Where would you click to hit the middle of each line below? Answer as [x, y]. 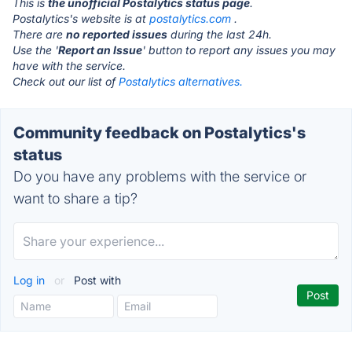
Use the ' [35, 50]
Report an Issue [100, 50]
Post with [96, 280]
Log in [31, 280]
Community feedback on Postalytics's [159, 133]
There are [39, 34]
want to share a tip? [75, 198]
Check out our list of [66, 81]
